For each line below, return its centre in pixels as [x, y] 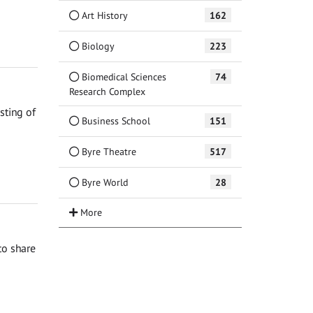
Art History [103, 15]
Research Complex [107, 91]
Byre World [103, 182]
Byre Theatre [107, 151]
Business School [114, 120]
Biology [96, 45]
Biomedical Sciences [122, 76]
